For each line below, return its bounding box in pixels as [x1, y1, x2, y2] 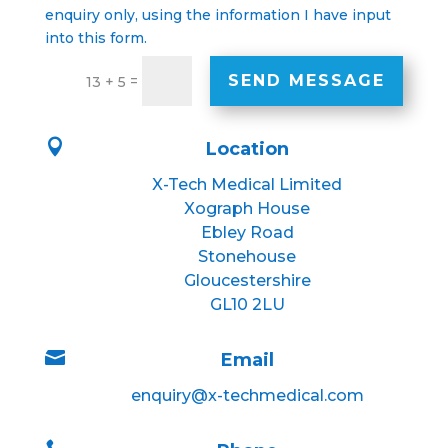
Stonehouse [198, 246, 297, 266]
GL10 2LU [209, 294, 285, 314]
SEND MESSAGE [228, 71, 386, 91]
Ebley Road [200, 222, 294, 242]
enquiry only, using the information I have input [45, 6, 392, 25]
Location [205, 137, 289, 160]
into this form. [45, 29, 148, 48]
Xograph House [184, 198, 311, 218]
